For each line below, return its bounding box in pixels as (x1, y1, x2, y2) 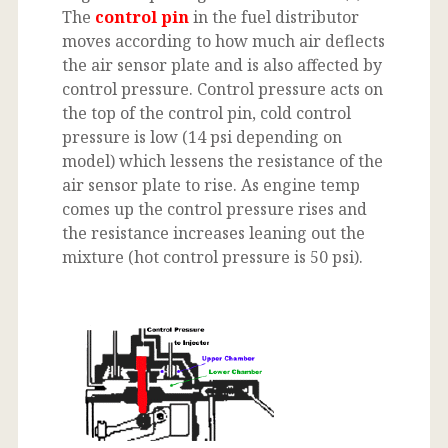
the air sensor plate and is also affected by (62, 53, 382, 76)
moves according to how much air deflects (62, 29, 385, 52)
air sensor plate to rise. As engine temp (62, 173, 360, 196)
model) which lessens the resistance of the (62, 149, 383, 172)
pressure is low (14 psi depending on (62, 125, 342, 148)
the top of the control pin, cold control (62, 101, 351, 124)
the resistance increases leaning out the (62, 221, 365, 244)
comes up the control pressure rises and (62, 197, 367, 220)
